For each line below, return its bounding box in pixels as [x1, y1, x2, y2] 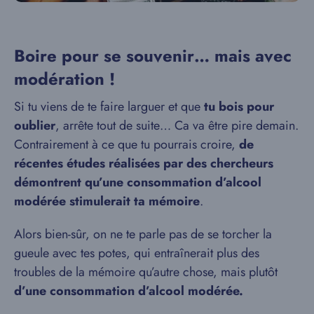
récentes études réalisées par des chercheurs [14, 154, 273, 173]
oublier [14, 116, 55, 135]
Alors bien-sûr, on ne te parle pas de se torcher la [14, 225, 272, 244]
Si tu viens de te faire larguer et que [14, 97, 204, 116]
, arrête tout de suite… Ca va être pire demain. [55, 116, 299, 135]
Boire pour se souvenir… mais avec [14, 43, 292, 69]
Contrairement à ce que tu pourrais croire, [14, 135, 239, 154]
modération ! [14, 67, 115, 92]
